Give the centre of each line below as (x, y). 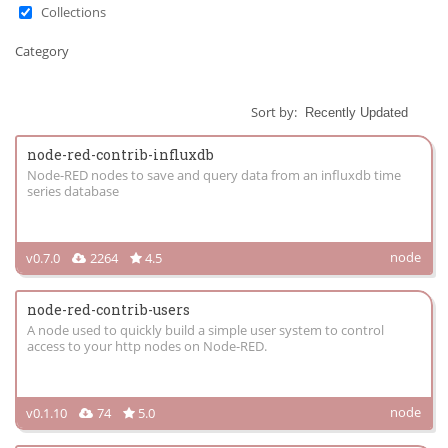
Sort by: (275, 112)
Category (42, 51)
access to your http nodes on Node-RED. (147, 346)
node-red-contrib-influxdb (120, 154)
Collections (73, 12)
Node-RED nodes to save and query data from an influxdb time (214, 175)
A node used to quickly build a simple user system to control (205, 330)
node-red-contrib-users (108, 309)
